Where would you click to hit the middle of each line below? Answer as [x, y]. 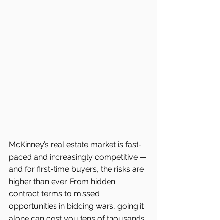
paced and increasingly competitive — [79, 157]
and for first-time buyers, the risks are [77, 169]
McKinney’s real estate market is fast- [75, 145]
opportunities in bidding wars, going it [77, 206]
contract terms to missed [55, 194]
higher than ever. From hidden [63, 182]
